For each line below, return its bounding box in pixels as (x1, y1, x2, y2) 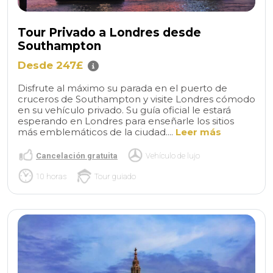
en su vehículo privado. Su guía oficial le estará (18, 104, 231, 116)
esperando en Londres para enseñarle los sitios (18, 115, 234, 127)
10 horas (36, 171, 66, 181)
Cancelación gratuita (36, 151, 118, 160)
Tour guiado (94, 171, 136, 181)
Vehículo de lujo (146, 151, 200, 160)
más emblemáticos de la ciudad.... (18, 126, 175, 138)
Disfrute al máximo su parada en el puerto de (18, 82, 227, 94)
